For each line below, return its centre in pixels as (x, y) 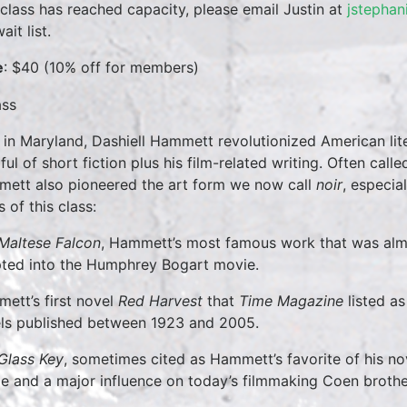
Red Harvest (160, 301)
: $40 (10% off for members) (101, 67)
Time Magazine (291, 301)
